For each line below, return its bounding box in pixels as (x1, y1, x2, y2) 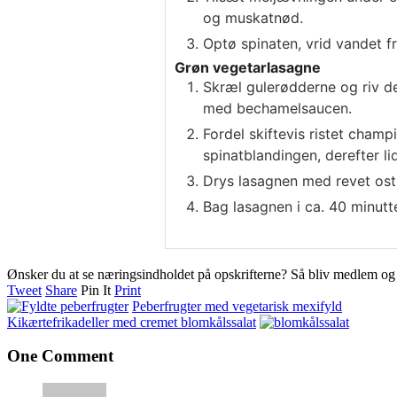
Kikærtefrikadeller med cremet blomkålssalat (7, 314, 256, 330)
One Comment (7, 346, 113, 366)
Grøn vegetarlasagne (175, 58, 321, 76)
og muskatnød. (203, 8, 303, 27)
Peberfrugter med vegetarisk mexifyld (132, 298, 342, 314)
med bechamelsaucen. (203, 98, 352, 117)
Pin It (81, 282, 111, 298)
